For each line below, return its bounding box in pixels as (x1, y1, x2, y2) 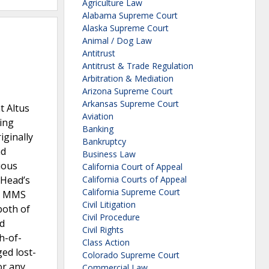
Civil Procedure (82, 211, 140, 223)
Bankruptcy (82, 136, 126, 148)
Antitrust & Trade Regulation (82, 60, 193, 72)
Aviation (82, 110, 113, 122)
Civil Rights (82, 224, 124, 236)
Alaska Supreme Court (82, 22, 169, 34)
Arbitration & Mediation (82, 73, 174, 85)
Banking (82, 123, 113, 135)
